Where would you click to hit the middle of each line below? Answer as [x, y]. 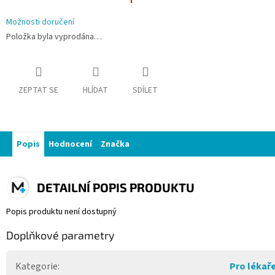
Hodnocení [70, 145]
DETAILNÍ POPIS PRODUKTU [116, 188]
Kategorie [37, 267]
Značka [115, 145]
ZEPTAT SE [38, 91]
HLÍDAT [95, 91]
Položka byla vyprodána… [54, 37]
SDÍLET [145, 91]
